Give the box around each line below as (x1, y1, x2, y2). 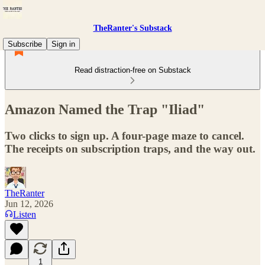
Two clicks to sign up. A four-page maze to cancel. (5, 129, 244, 142)
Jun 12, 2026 (5, 198, 53, 209)
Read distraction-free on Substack (74, 66, 191, 75)
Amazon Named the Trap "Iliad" (5, 101, 205, 117)
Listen (13, 209, 36, 219)
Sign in (51, 40, 75, 49)
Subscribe (8, 40, 42, 49)
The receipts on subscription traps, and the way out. (5, 142, 256, 155)
